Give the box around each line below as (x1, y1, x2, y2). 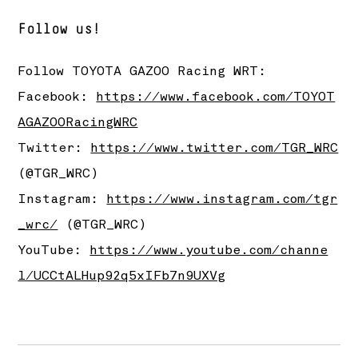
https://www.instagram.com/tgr (106, 190, 338, 207)
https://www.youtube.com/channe (89, 241, 328, 258)
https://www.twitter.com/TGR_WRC (90, 139, 339, 156)
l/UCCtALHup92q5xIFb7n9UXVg (18, 267, 226, 284)
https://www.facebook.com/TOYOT (96, 88, 336, 105)
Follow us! (18, 22, 101, 37)
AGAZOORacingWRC (18, 113, 138, 130)
